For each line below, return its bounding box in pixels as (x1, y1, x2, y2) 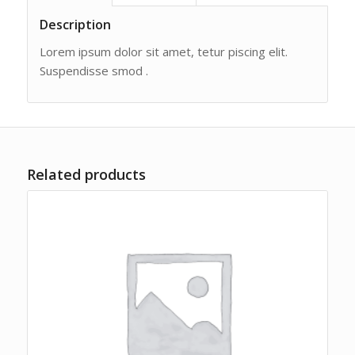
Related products (26, 164, 146, 184)
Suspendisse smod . (39, 62, 148, 78)
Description (39, 16, 111, 34)
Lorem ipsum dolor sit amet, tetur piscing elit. (39, 43, 288, 59)
